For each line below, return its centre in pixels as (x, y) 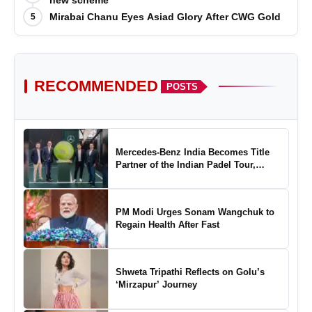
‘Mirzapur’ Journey (156, 285)
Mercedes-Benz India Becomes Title (192, 152)
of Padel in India (151, 189)
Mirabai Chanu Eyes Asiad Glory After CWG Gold (165, 16)
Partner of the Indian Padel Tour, (185, 164)
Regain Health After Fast (167, 225)
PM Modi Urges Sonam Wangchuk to (195, 212)
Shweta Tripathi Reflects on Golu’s (190, 272)
